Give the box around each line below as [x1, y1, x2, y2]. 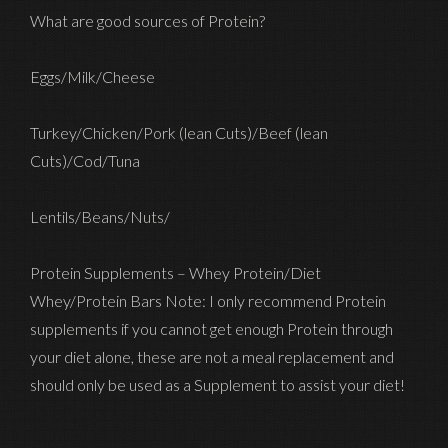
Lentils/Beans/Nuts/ [30, 207, 170, 227]
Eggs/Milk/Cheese [30, 67, 155, 87]
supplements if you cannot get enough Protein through [30, 319, 393, 339]
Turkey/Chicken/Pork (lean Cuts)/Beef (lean [30, 123, 328, 143]
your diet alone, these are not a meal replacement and [30, 347, 394, 367]
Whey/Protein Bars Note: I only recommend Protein [30, 291, 386, 311]
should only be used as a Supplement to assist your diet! [30, 375, 417, 395]
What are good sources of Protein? [30, 11, 265, 31]
